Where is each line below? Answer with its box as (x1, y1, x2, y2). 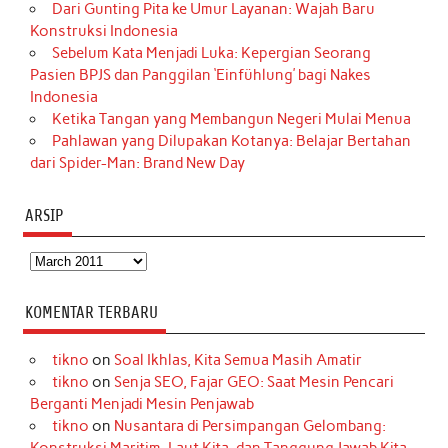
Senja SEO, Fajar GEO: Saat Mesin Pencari (113, 373, 394, 392)
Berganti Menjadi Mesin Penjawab (30, 395, 255, 414)
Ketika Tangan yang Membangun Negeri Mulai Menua (51, 110, 411, 129)
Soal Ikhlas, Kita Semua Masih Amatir (113, 351, 362, 370)
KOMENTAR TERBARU (24, 303, 158, 323)
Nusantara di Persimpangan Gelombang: (113, 417, 386, 436)
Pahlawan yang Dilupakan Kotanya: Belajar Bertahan (51, 132, 411, 151)
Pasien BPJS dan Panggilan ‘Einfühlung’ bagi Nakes (30, 66, 372, 85)
